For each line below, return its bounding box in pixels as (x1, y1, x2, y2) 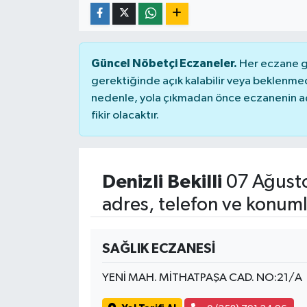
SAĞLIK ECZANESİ (101, 241, 215, 256)
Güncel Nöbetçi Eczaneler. (90, 57, 237, 69)
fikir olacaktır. (90, 109, 159, 121)
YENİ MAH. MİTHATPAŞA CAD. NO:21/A (101, 271, 302, 284)
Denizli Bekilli (101, 172, 222, 192)
